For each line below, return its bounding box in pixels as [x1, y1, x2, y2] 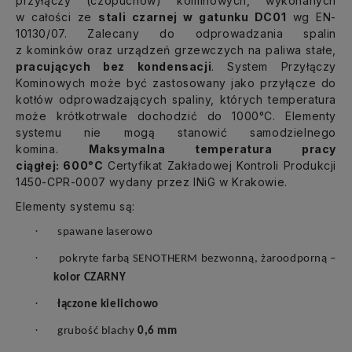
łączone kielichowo [57, 298, 159, 310]
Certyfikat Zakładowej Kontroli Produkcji [103, 158, 336, 172]
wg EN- [286, 9, 336, 24]
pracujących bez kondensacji [16, 59, 212, 73]
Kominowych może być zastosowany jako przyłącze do [16, 75, 336, 90]
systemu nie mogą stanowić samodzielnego [16, 125, 336, 139]
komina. [16, 141, 89, 156]
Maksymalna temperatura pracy [88, 141, 336, 156]
